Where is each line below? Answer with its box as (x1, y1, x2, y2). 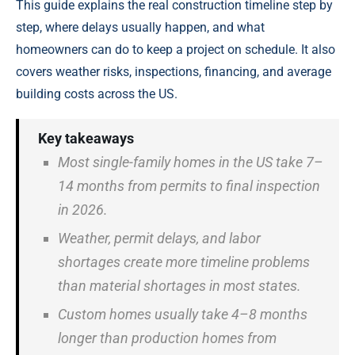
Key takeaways (38, 130, 134, 147)
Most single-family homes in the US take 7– (58, 154, 323, 171)
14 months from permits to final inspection (58, 177, 320, 195)
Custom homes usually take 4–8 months (58, 306, 307, 323)
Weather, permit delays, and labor (58, 230, 261, 247)
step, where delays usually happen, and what (16, 20, 265, 36)
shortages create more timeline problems (58, 254, 310, 271)
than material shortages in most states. (58, 277, 301, 295)
